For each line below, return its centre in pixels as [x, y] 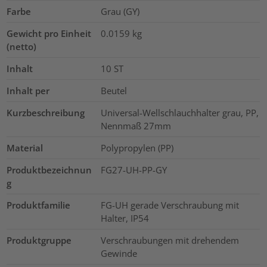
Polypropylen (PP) [137, 148]
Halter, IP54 [125, 218]
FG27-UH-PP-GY [133, 170]
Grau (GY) [120, 12]
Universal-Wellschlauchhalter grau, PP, [179, 113]
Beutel [114, 91]
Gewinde [119, 254]
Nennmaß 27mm [136, 126]
